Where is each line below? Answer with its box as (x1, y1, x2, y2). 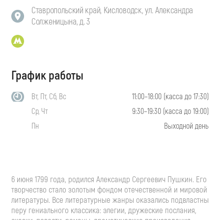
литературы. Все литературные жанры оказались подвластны (11, 194, 209, 205)
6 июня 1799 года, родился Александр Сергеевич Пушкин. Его (11, 174, 207, 185)
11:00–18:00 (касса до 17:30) (132, 91, 209, 102)
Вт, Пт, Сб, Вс (31, 91, 66, 102)
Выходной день (164, 121, 209, 131)
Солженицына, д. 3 (31, 16, 90, 27)
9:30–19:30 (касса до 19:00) (132, 106, 209, 116)
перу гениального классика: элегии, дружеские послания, (11, 205, 196, 216)
